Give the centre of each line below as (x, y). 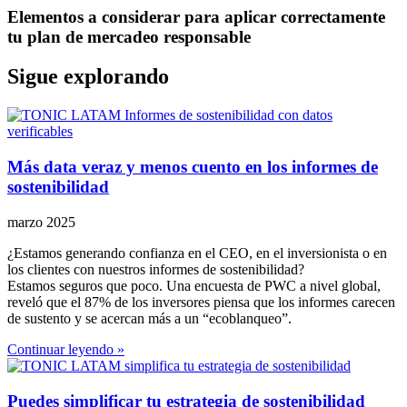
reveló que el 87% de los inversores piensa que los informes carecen (201, 302)
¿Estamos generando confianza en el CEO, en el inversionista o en (197, 253)
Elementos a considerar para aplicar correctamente (196, 16)
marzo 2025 (41, 222)
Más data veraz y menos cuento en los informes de (193, 167)
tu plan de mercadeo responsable (129, 36)
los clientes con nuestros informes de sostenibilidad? (156, 269)
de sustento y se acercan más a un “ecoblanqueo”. (149, 318)
